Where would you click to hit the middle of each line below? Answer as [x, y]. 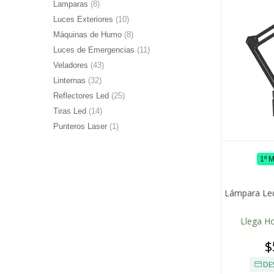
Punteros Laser [81, 127]
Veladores [72, 65]
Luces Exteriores [84, 20]
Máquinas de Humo [89, 35]
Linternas [71, 81]
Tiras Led [71, 111]
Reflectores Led [82, 96]
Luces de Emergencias [95, 50]
